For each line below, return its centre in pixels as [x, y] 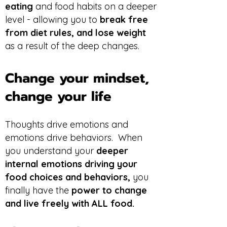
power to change [109, 190]
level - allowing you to [52, 20]
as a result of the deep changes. [73, 46]
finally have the [38, 190]
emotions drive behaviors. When [74, 138]
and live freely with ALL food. [71, 203]
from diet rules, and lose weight [75, 33]
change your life [58, 97]
